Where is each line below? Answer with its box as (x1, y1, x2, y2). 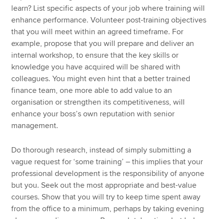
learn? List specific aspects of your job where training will (11, 3, 205, 13)
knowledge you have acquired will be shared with (11, 62, 181, 72)
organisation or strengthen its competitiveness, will (11, 97, 185, 107)
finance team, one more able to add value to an (11, 85, 173, 95)
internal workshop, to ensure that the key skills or (11, 50, 179, 60)
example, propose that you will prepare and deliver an (11, 38, 195, 48)
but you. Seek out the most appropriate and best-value (11, 180, 197, 191)
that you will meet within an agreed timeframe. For (11, 26, 184, 37)
